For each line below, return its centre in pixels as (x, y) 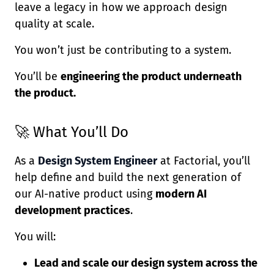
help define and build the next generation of (128, 177)
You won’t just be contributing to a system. (123, 50)
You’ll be (38, 76)
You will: (35, 237)
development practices (72, 210)
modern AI (181, 194)
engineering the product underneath (151, 76)
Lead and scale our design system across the (146, 263)
